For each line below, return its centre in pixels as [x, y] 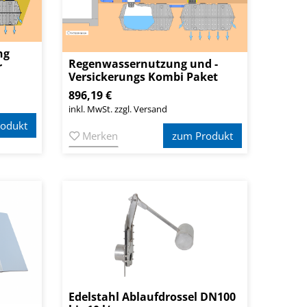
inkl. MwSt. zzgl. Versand [118, 109]
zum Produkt [202, 136]
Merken [99, 136]
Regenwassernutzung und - [143, 64]
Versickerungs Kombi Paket [143, 77]
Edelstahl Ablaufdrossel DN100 [152, 297]
